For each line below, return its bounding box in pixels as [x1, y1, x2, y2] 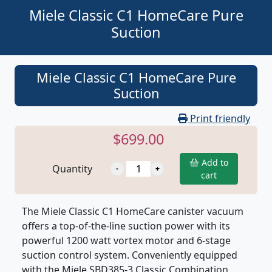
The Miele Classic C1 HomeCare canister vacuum [22, 205, 243, 219]
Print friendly [188, 112, 250, 126]
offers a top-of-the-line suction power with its [22, 219, 230, 233]
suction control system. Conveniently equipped [22, 248, 237, 262]
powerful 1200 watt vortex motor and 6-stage [22, 234, 231, 248]
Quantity [52, 162, 92, 176]
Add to [199, 157, 228, 169]
